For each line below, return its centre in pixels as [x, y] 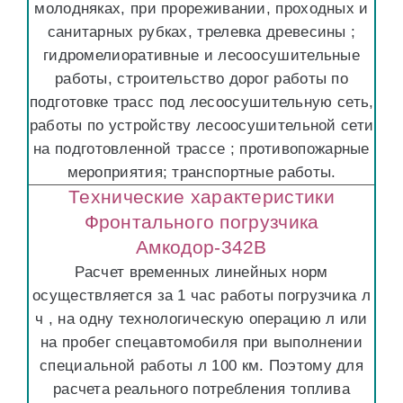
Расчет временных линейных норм [201, 272]
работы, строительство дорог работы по [201, 79]
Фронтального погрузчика [201, 222]
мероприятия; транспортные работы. [201, 172]
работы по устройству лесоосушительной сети [201, 125]
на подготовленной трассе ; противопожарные [201, 149]
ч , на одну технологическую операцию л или [201, 319]
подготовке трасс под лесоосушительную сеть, [201, 102]
